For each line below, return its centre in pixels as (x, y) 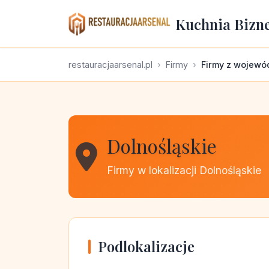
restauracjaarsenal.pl (110, 65)
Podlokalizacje (146, 246)
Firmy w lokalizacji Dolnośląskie (184, 170)
